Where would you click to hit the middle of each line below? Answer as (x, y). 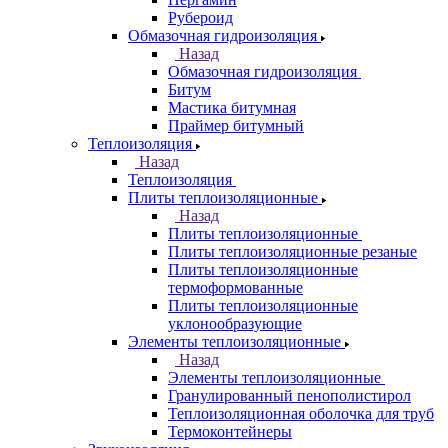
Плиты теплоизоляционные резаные (292, 251)
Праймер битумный (236, 125)
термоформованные (235, 287)
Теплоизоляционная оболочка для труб (301, 413)
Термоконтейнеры (230, 431)
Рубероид (200, 17)
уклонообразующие (235, 323)
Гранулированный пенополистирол (289, 395)
